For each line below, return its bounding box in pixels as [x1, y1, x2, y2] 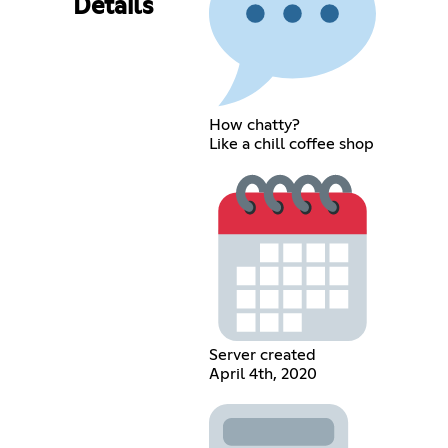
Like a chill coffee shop [208, 135, 374, 152]
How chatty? [208, 116, 300, 133]
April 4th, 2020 [208, 365, 317, 382]
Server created [208, 346, 316, 363]
